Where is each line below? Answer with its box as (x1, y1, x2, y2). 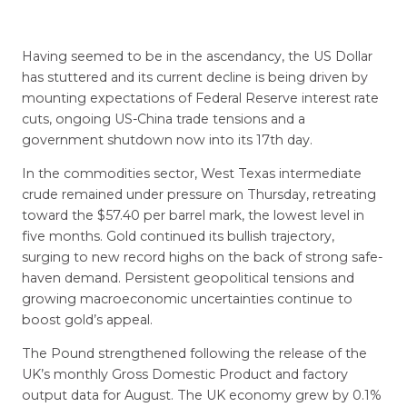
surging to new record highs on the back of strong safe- (21, 249, 382, 266)
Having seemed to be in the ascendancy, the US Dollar (21, 47, 372, 65)
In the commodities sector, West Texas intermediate (21, 165, 362, 183)
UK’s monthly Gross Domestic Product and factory (21, 366, 348, 383)
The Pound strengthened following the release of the (21, 345, 367, 362)
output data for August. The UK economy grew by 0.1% (21, 387, 382, 404)
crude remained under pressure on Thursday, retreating (21, 186, 376, 203)
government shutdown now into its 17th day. (21, 131, 313, 148)
